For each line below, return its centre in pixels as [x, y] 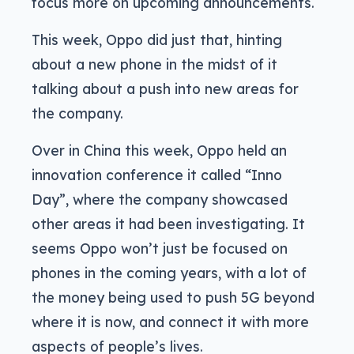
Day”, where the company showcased [160, 200]
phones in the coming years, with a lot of [169, 273]
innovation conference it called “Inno [157, 175]
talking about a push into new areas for [165, 89]
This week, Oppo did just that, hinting [157, 40]
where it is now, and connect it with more [170, 322]
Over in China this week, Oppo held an [159, 151]
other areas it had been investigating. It [168, 224]
